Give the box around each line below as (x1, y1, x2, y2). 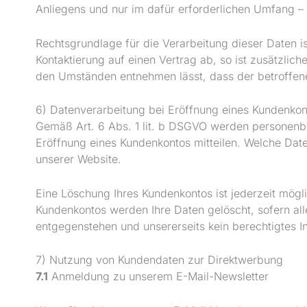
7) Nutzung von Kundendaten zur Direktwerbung (36, 253, 283, 267)
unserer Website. (36, 152, 121, 167)
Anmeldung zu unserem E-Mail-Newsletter (48, 269, 269, 284)
